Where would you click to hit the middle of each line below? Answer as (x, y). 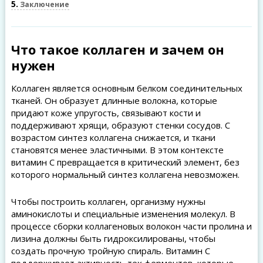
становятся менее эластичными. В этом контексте (117, 150)
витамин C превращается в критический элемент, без (125, 162)
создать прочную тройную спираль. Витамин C (110, 251)
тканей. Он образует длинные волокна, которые (114, 100)
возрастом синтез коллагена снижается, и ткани (113, 137)
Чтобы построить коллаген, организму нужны (108, 201)
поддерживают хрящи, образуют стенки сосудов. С (120, 125)
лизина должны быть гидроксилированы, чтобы (113, 238)
